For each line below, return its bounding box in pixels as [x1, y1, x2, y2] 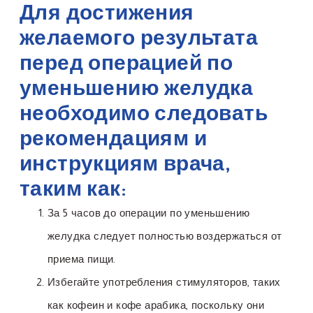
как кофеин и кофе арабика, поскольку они [48, 299, 264, 312]
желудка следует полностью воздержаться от [48, 230, 282, 242]
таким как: [20, 177, 126, 201]
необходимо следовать [20, 101, 268, 125]
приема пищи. [48, 253, 116, 265]
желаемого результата [20, 26, 258, 50]
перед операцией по [20, 51, 233, 75]
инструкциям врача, [20, 152, 231, 175]
